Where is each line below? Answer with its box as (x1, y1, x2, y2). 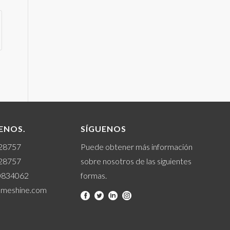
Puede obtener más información (80, 142, 193, 152)
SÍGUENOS (80, 123, 126, 133)
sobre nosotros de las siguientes (80, 156, 191, 166)
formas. (80, 170, 107, 181)
